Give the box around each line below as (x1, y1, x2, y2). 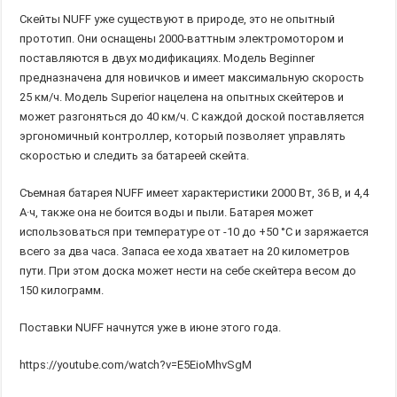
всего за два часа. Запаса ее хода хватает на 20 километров (19, 245, 351, 258)
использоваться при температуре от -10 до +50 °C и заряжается (19, 225, 370, 238)
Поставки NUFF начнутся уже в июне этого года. (19, 321, 282, 334)
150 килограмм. (19, 284, 105, 297)
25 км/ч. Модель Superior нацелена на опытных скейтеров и (19, 90, 345, 104)
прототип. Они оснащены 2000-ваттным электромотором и (19, 32, 345, 45)
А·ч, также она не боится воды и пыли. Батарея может (19, 206, 315, 219)
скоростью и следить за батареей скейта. (19, 149, 250, 162)
